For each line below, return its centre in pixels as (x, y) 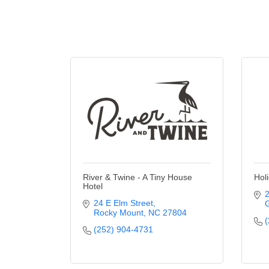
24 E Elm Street (123, 203)
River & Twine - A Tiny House (138, 177)
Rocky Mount (118, 213)
